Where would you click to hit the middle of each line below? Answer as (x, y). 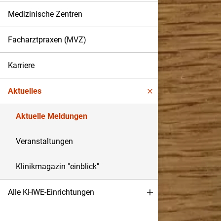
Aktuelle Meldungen (52, 116)
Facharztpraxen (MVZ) (47, 40)
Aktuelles (25, 91)
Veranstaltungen (44, 141)
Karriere (21, 65)
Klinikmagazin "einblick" (57, 166)
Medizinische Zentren (45, 14)
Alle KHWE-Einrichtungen (51, 192)
